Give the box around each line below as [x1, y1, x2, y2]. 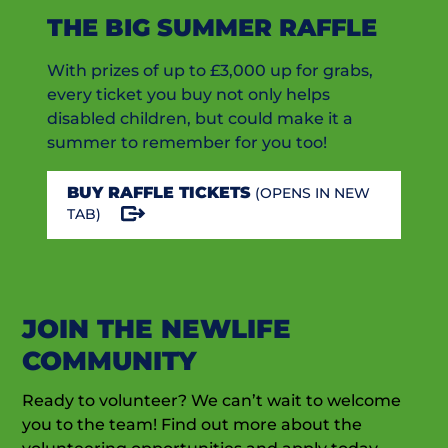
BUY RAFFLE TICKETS [67, 182, 252, 202]
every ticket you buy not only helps [47, 84, 331, 104]
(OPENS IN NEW [251, 183, 371, 202]
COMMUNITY [22, 344, 197, 377]
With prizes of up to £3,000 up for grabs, [47, 60, 374, 80]
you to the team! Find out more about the [22, 414, 363, 434]
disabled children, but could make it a [47, 108, 354, 128]
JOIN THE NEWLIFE [22, 312, 292, 345]
